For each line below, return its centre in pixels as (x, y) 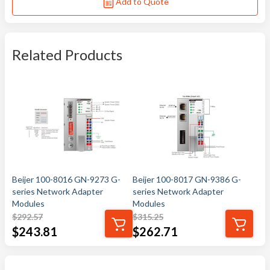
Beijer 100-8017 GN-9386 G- (187, 179)
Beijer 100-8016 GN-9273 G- (66, 179)
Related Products (67, 55)
